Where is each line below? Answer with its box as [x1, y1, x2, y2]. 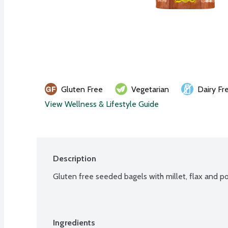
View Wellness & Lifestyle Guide [45, 99, 159, 109]
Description [53, 153, 96, 163]
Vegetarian [131, 84, 169, 94]
